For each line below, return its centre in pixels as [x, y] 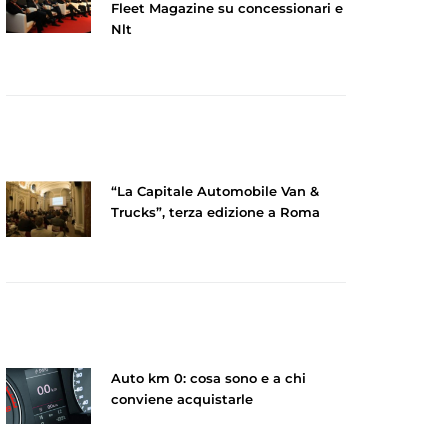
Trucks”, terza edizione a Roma [215, 211]
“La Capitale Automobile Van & [214, 190]
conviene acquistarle [181, 399]
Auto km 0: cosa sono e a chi [208, 378]
